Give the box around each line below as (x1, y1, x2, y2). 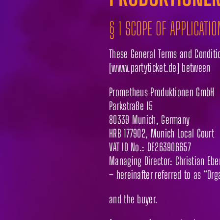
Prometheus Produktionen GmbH (109, 85, 215, 99)
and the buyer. (109, 192, 158, 206)
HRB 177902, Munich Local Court (109, 126, 214, 140)
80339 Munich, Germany (109, 112, 190, 126)
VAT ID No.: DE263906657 (109, 140, 191, 154)
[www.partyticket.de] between (109, 60, 211, 74)
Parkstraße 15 (109, 99, 153, 112)
